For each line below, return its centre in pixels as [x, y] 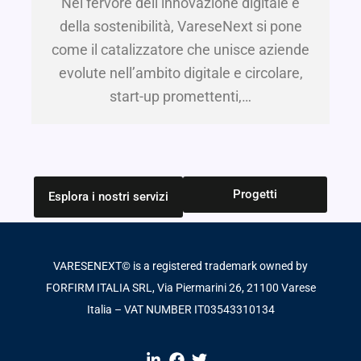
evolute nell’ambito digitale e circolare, [180, 73]
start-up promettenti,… [180, 97]
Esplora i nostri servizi [108, 197]
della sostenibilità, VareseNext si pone [180, 27]
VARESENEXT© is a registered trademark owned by [180, 266]
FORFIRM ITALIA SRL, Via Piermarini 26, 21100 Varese [180, 287]
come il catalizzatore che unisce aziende [180, 50]
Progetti [255, 195]
